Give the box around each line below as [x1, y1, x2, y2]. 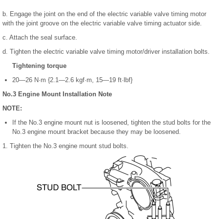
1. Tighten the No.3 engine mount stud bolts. [2, 142, 129, 150]
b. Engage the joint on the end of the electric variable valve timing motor [2, 10, 206, 18]
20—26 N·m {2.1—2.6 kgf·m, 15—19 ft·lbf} [12, 76, 132, 84]
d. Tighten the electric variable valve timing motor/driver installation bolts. [2, 47, 210, 55]
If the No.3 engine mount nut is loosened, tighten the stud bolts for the [12, 118, 211, 126]
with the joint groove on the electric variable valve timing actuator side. [2, 19, 202, 27]
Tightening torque [12, 62, 66, 69]
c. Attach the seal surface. [2, 33, 77, 41]
